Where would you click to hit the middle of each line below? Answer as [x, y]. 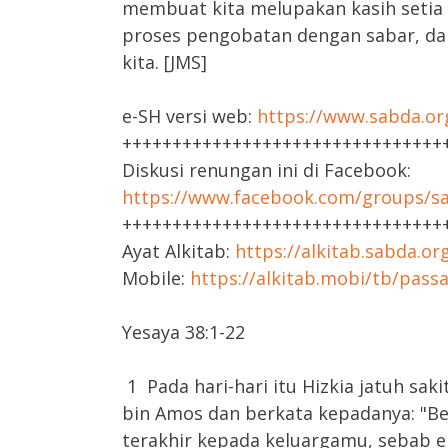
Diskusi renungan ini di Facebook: [266, 170]
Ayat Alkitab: [178, 251]
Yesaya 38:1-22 [183, 332]
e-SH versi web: [189, 116]
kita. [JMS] [164, 62]
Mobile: [156, 278]
